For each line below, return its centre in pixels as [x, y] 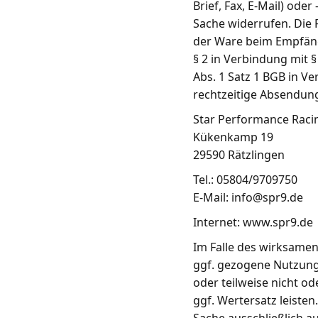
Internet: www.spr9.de [253, 222]
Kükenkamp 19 [233, 137]
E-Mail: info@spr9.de [248, 197]
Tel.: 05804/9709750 [245, 180]
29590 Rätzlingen [239, 155]
